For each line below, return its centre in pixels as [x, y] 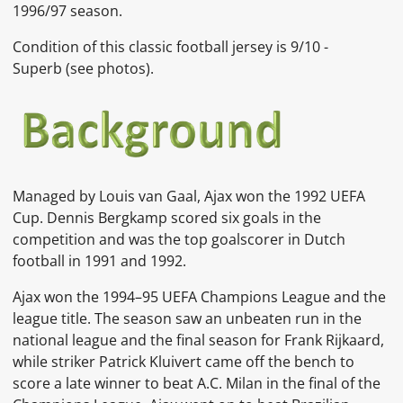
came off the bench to [280, 361]
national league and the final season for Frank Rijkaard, [199, 340]
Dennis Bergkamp [107, 217]
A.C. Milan [230, 383]
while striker [54, 361]
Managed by [54, 196]
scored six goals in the [246, 217]
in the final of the [324, 383]
